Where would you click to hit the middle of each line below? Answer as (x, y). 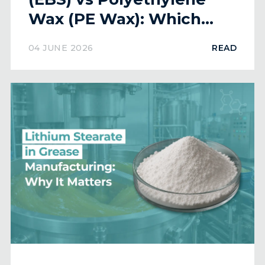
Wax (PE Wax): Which (114, 19)
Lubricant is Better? (108, 38)
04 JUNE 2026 (61, 48)
